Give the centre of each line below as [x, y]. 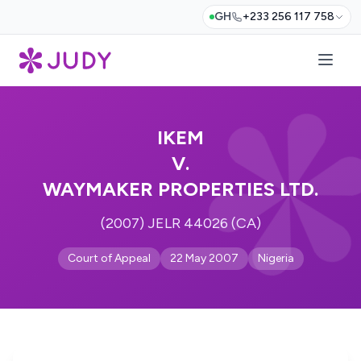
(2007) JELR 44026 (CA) [180, 223]
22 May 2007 [204, 258]
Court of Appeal [109, 258]
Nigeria [276, 258]
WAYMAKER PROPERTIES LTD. [180, 189]
